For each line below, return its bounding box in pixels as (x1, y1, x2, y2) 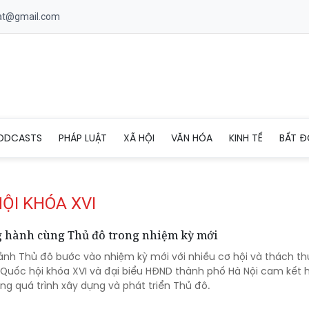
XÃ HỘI (123, 130, 154, 145)
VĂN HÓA (171, 130, 212, 145)
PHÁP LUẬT (59, 130, 107, 145)
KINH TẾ (229, 130, 263, 145)
